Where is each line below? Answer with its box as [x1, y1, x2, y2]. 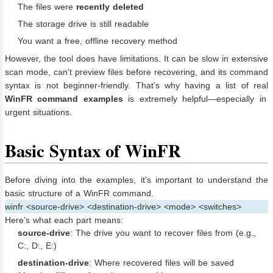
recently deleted [76, 1, 144, 12]
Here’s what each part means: [5, 214, 123, 225]
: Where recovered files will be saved [89, 257, 234, 268]
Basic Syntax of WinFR [5, 137, 181, 163]
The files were [18, 1, 76, 12]
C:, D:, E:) [18, 240, 57, 250]
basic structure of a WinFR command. [5, 188, 154, 198]
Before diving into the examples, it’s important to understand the [5, 174, 268, 185]
